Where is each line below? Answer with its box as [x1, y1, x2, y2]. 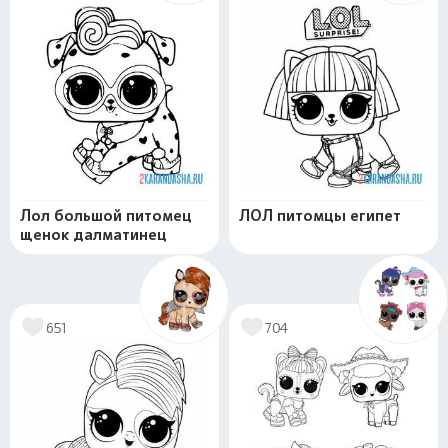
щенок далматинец [20, 225, 167, 245]
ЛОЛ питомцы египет [239, 206, 401, 226]
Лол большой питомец [20, 206, 192, 226]
